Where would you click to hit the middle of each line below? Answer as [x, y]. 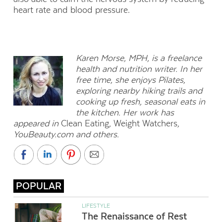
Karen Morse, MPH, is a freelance [139, 58]
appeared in [37, 123]
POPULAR [38, 186]
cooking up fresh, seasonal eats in [141, 101]
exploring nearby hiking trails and [139, 90]
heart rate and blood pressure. [71, 10]
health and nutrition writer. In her [139, 69]
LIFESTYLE [96, 206]
